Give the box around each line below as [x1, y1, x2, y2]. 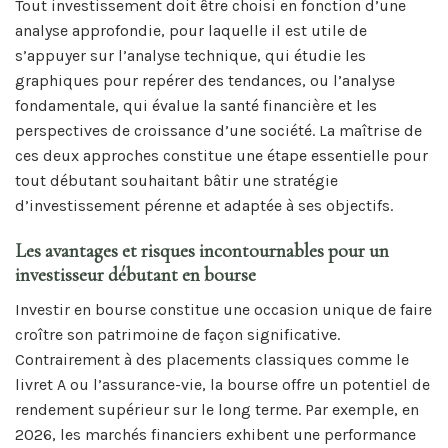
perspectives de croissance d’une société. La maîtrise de [15, 121, 422, 141]
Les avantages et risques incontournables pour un [15, 239, 389, 264]
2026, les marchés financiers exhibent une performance [15, 424, 416, 444]
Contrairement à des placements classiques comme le [15, 349, 409, 369]
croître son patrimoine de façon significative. [15, 324, 340, 344]
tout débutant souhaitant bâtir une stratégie [15, 171, 338, 191]
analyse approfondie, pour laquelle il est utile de [15, 21, 367, 41]
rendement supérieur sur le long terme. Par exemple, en [15, 399, 419, 419]
